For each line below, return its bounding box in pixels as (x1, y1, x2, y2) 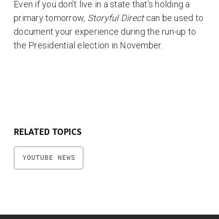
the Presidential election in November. (14, 40, 163, 50)
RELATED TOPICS (14, 127, 82, 137)
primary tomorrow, (14, 13, 88, 23)
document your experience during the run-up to (14, 26, 197, 37)
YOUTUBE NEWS (22, 153, 75, 162)
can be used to (144, 13, 203, 23)
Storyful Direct (87, 13, 144, 23)
